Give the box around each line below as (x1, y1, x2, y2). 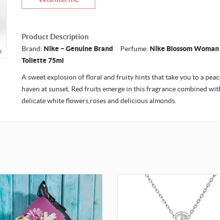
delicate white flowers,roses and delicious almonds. (22, 97, 176, 105)
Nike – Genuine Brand (44, 45, 113, 53)
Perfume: (113, 45, 150, 53)
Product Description (22, 32, 89, 41)
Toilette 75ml (22, 56, 64, 65)
